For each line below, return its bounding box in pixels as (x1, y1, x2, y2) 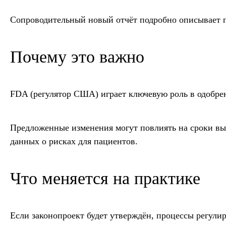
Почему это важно (10, 47, 144, 67)
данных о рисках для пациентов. (10, 136, 138, 147)
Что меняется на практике (10, 169, 200, 188)
